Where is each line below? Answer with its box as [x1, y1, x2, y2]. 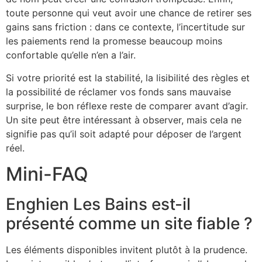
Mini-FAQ [6, 163, 88, 186]
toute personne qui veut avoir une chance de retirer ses [6, 7, 251, 19]
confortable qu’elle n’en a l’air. [6, 49, 136, 61]
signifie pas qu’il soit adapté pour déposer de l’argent [6, 127, 242, 140]
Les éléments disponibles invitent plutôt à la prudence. [6, 244, 247, 256]
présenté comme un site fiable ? [6, 213, 253, 234]
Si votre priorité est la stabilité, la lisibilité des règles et [6, 71, 250, 84]
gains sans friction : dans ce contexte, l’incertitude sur [6, 21, 245, 33]
